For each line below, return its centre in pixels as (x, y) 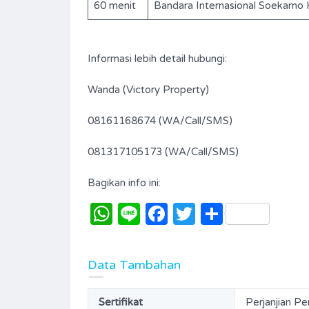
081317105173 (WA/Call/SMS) (163, 151)
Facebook (219, 213)
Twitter (233, 213)
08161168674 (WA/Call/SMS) (160, 120)
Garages (242, 23)
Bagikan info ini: (124, 182)
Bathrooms (137, 23)
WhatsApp (169, 213)
